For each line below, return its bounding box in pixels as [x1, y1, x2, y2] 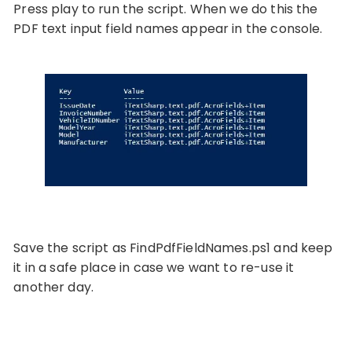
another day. [13, 277, 94, 296]
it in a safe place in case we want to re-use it [13, 258, 295, 277]
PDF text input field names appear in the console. [13, 20, 323, 38]
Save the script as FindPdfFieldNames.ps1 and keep [13, 238, 333, 257]
